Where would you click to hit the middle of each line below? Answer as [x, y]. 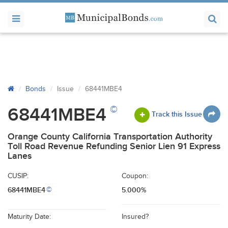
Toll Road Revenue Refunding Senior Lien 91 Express [114, 146]
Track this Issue [177, 114]
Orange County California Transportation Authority [110, 137]
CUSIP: [18, 176]
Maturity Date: [29, 217]
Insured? [135, 217]
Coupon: [135, 176]
